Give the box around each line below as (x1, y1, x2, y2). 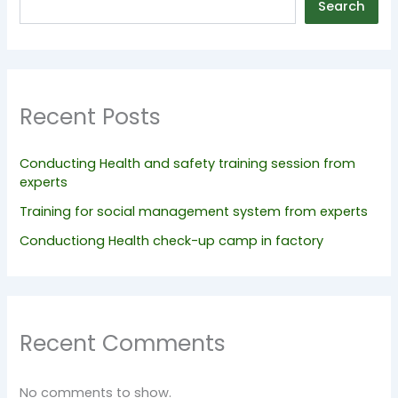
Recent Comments (20, 327, 227, 359)
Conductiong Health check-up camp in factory (20, 231, 324, 250)
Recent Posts (20, 101, 162, 133)
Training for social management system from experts (20, 202, 369, 220)
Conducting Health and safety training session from (20, 154, 356, 172)
